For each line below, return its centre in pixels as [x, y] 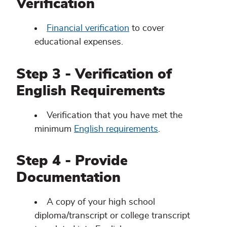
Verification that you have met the [115, 115]
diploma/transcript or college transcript [112, 216]
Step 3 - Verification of [94, 74]
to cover [147, 28]
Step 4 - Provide [72, 161]
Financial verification [88, 28]
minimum [54, 129]
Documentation [68, 178]
